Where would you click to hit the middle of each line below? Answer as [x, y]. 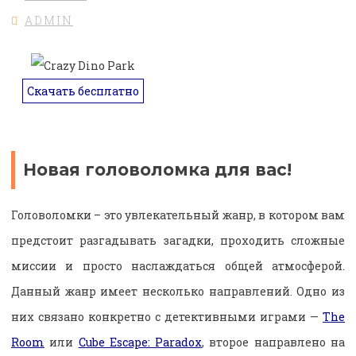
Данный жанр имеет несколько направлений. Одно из [178, 292]
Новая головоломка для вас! [157, 169]
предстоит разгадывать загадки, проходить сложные [178, 241]
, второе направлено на [274, 342]
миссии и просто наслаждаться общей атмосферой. [178, 266]
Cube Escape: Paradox [140, 342]
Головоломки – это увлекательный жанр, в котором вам [178, 215]
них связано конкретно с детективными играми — [167, 317]
